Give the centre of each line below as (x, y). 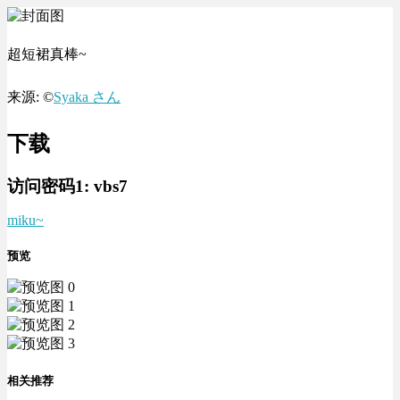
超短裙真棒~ (47, 54)
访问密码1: (50, 186)
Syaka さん (87, 97)
